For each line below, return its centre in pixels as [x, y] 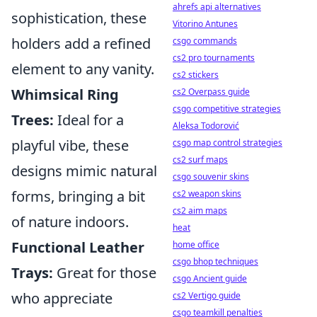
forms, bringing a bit [78, 196]
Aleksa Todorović [206, 126]
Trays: [32, 273]
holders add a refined [81, 44]
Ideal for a [89, 120]
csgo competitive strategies [227, 109]
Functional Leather [78, 247]
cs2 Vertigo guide [207, 295]
